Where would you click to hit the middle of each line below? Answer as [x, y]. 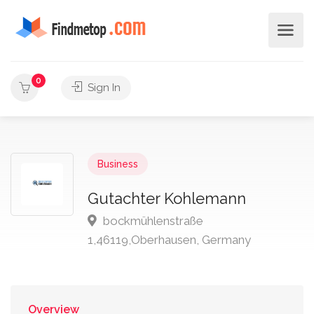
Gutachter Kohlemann [167, 198]
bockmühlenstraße [152, 221]
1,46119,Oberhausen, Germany [169, 240]
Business [118, 164]
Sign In [103, 88]
